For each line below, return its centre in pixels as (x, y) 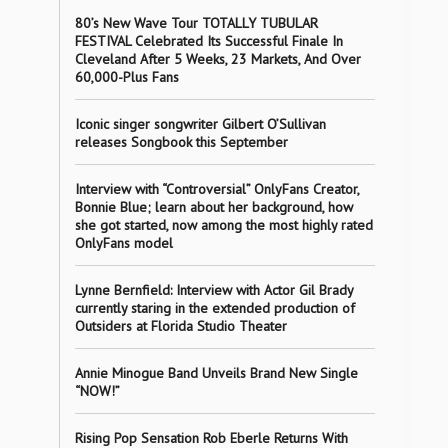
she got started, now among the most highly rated (223, 225)
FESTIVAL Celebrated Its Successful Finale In (208, 41)
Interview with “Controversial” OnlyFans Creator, (216, 189)
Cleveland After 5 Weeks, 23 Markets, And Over (217, 59)
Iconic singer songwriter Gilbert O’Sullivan (200, 124)
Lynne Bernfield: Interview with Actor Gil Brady (213, 290)
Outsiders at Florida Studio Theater (180, 326)
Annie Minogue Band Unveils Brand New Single (216, 373)
